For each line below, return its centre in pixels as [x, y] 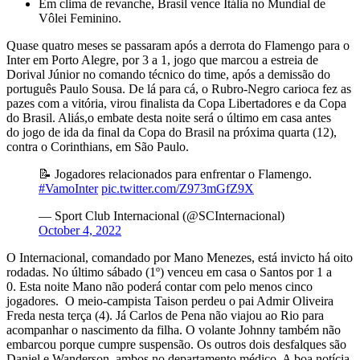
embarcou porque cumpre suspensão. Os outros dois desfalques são [176, 345]
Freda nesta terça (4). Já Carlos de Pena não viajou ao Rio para [165, 316]
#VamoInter [68, 189]
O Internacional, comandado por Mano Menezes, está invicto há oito [180, 258]
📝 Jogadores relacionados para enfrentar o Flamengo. [175, 174]
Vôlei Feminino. [80, 18]
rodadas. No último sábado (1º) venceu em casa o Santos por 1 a [169, 272]
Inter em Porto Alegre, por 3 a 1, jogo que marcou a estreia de [162, 60]
